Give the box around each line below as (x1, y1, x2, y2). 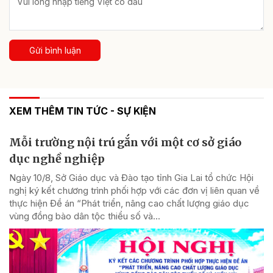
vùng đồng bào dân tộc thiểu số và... (9, 210, 160, 222)
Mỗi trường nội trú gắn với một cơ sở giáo (9, 135, 241, 149)
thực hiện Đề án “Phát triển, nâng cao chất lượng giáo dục (9, 197, 249, 209)
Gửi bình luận (29, 44, 81, 55)
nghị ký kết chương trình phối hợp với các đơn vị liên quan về (9, 184, 260, 196)
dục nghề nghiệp (9, 151, 105, 166)
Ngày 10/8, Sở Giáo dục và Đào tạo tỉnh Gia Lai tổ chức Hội (9, 171, 253, 183)
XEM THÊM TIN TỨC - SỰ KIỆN (9, 104, 156, 117)
